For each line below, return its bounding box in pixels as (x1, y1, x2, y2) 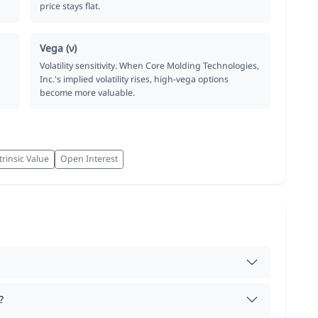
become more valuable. (40, 86, 136, 99)
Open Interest (60, 153, 118, 165)
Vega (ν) (40, 40, 77, 55)
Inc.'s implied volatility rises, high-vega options (40, 72, 229, 85)
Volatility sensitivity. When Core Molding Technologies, (40, 59, 260, 72)
